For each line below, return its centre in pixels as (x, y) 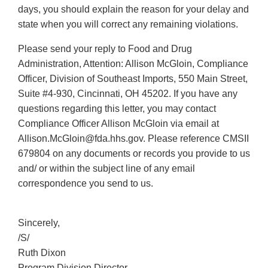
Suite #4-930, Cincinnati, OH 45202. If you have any (128, 94)
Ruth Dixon (42, 253)
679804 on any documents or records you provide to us (134, 154)
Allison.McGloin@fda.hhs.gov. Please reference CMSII (133, 139)
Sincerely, (39, 223)
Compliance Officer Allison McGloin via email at (118, 124)
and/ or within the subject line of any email (106, 169)
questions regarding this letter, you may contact (117, 109)
